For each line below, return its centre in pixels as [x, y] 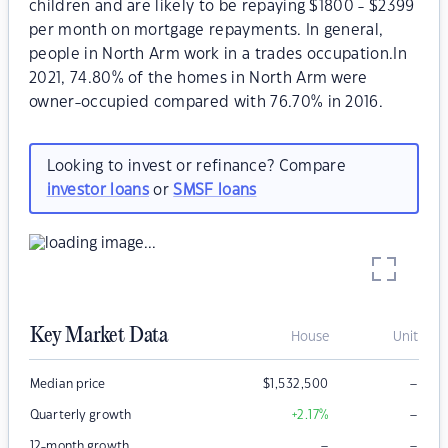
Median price [68, 384]
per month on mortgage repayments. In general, [206, 30]
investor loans [97, 190]
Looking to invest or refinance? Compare [196, 166]
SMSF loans [215, 190]
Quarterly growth [81, 415]
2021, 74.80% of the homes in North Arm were [198, 78]
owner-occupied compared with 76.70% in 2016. [206, 102]
